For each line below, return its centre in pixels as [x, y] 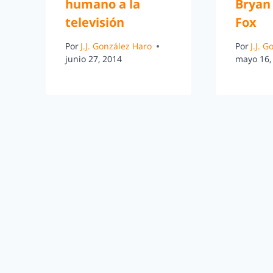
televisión [95, 22]
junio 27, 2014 [94, 59]
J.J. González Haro [116, 46]
